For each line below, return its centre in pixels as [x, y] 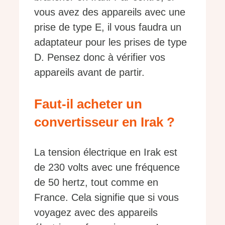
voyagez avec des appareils [96, 213]
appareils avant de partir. [89, 73]
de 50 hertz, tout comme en [96, 183]
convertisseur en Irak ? [104, 122]
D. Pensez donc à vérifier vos [100, 58]
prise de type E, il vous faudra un [108, 27]
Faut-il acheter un [88, 104]
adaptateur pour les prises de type [110, 42]
